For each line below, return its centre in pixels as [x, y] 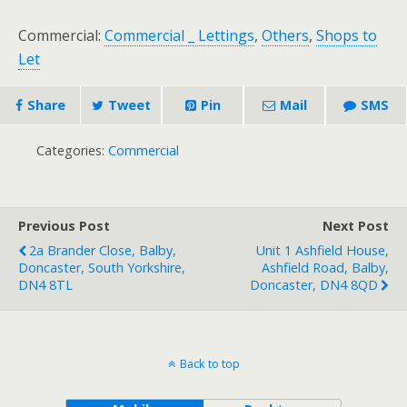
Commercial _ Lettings [179, 36]
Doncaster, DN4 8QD [314, 285]
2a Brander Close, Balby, [103, 251]
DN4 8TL [45, 285]
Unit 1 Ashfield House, [323, 251]
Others [285, 36]
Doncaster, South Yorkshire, [102, 268]
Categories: [72, 151]
